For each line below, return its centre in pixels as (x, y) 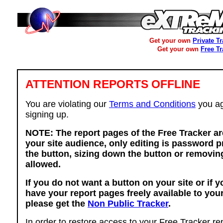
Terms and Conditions (152, 104)
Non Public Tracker (128, 204)
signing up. (47, 114)
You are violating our (67, 104)
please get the (56, 204)
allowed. (43, 164)
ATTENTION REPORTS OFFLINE (113, 84)
